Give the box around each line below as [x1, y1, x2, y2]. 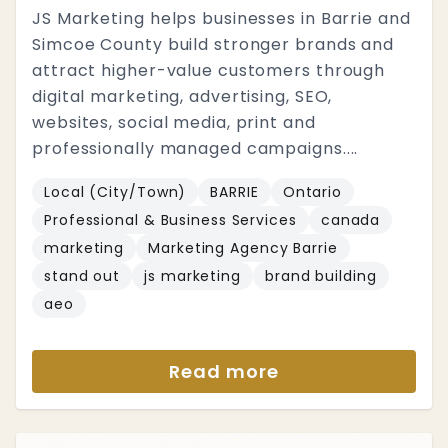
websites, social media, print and [32, 111, 316, 134]
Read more [169, 359, 279, 384]
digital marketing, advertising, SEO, [32, 85, 333, 108]
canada [320, 210, 381, 230]
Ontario [282, 182, 343, 202]
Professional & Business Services [44, 210, 297, 230]
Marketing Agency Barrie [148, 238, 338, 258]
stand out [44, 266, 121, 286]
